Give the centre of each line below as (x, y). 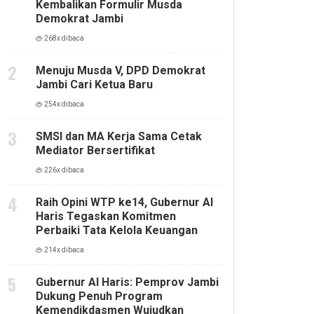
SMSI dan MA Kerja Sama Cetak (119, 137)
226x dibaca (63, 170)
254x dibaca (63, 104)
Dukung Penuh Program (99, 296)
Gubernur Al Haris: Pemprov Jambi (127, 282)
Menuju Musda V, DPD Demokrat (121, 71)
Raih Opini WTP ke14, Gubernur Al (124, 203)
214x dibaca (63, 250)
